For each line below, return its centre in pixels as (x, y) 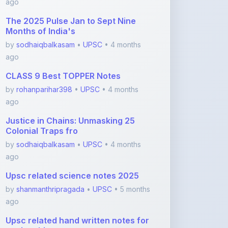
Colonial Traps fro (42, 66)
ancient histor (34, 165)
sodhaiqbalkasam (46, 79)
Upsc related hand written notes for (77, 155)
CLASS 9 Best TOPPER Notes (63, 11)
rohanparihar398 (44, 24)
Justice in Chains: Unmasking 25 (70, 55)
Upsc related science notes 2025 (72, 110)
